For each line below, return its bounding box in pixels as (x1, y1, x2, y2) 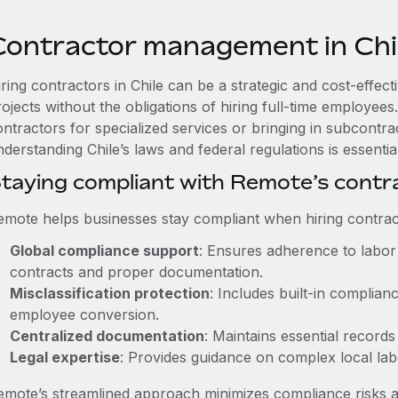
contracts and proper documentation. (9, 263, 263, 281)
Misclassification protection (9, 284, 210, 302)
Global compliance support (9, 242, 199, 259)
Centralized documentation (9, 327, 204, 345)
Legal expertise (9, 348, 120, 366)
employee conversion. (9, 306, 159, 323)
